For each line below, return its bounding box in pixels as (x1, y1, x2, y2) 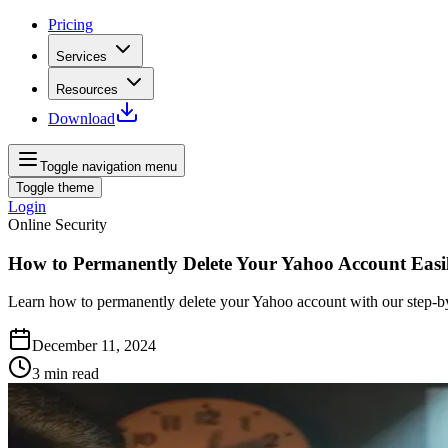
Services (56, 49, 107, 64)
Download (48, 110, 115, 127)
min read (44, 365, 99, 383)
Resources (56, 82, 118, 97)
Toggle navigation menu (40, 159, 177, 174)
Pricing (48, 16, 93, 33)
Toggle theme (16, 180, 94, 195)
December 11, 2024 (32, 337, 156, 355)
